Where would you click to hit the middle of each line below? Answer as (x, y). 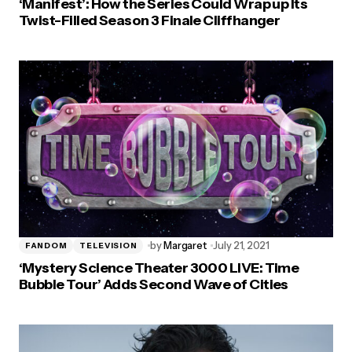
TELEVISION (108, 245)
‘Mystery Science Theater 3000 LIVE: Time (159, 268)
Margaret (185, 246)
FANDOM (46, 245)
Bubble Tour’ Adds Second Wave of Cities (154, 285)
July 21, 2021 (241, 246)
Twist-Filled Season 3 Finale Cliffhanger (150, 21)
